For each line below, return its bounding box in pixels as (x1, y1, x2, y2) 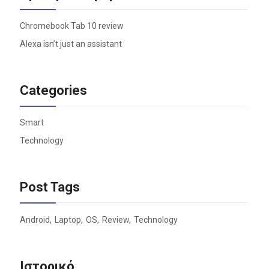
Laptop (54, 215, 81, 225)
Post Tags (19, 180, 80, 195)
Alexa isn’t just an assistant (19, 39, 122, 49)
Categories (19, 83, 87, 98)
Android (19, 215, 50, 225)
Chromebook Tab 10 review (19, 21, 124, 31)
